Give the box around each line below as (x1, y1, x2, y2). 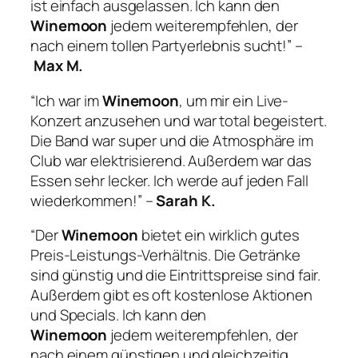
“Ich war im (30, 89, 102, 111)
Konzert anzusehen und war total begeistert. (30, 109, 327, 131)
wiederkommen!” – (30, 189, 157, 211)
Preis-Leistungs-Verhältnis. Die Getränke (30, 245, 300, 266)
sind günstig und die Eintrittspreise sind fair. (30, 265, 321, 286)
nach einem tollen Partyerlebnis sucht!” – (30, 35, 303, 57)
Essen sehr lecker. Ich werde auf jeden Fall (30, 169, 308, 191)
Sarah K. (156, 189, 216, 211)
